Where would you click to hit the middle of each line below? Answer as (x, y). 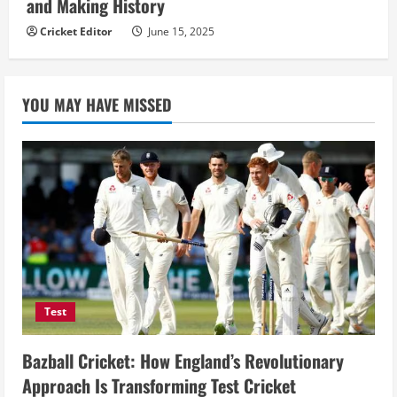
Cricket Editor (76, 32)
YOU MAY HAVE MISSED (97, 105)
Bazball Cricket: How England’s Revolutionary (183, 360)
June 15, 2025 (180, 32)
